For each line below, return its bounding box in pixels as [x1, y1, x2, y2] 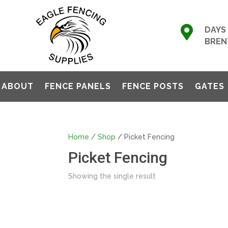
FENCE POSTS [122, 81, 184, 91]
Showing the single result [68, 172, 156, 180]
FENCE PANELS [45, 81, 111, 91]
